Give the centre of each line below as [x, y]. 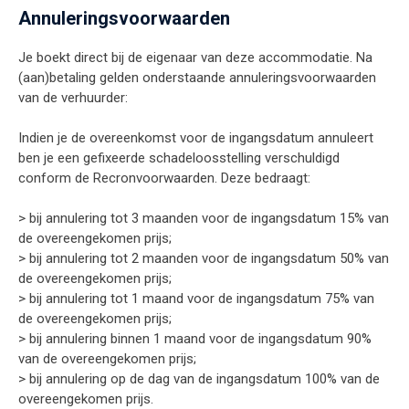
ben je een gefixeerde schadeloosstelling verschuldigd [179, 158]
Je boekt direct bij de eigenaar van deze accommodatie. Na [195, 58]
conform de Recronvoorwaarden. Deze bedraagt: [164, 178]
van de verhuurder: [73, 98]
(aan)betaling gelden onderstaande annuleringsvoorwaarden [197, 78]
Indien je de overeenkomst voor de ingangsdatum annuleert [196, 138]
